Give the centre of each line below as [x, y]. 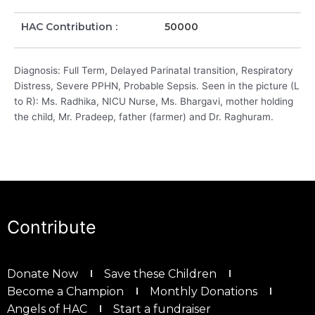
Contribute [52, 227]
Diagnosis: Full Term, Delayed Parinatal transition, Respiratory [154, 71]
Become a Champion [65, 291]
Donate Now [43, 274]
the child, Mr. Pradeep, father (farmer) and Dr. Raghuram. [144, 117]
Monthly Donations [204, 291]
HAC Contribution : [69, 27]
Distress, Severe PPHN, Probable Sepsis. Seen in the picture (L [157, 86]
